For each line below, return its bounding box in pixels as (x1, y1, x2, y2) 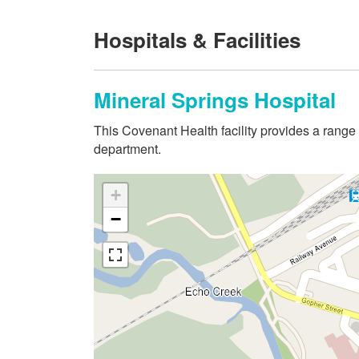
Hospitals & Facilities (94, 25, 301, 54)
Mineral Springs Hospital (94, 85, 336, 115)
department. (94, 139, 161, 158)
